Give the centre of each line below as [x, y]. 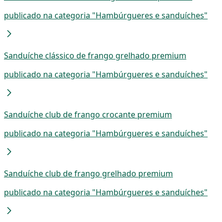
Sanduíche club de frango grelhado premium [88, 173]
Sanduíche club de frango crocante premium [88, 114]
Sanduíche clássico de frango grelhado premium [95, 55]
